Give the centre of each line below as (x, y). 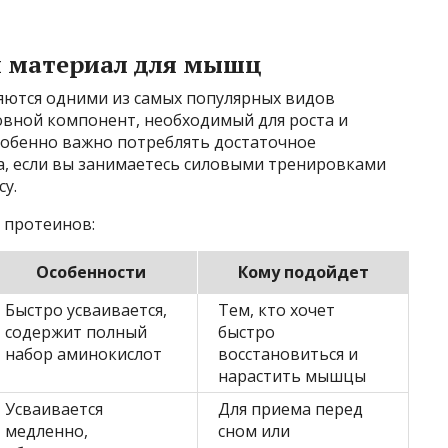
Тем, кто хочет (276, 309)
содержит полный (76, 331)
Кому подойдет (303, 271)
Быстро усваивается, (86, 309)
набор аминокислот (83, 353)
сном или (254, 430)
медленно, (46, 430)
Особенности (91, 271)
